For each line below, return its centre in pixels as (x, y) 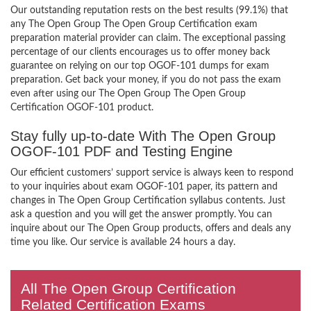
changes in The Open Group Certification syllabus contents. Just (148, 201)
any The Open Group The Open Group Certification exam (134, 24)
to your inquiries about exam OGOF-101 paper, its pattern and (144, 187)
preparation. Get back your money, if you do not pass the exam (146, 80)
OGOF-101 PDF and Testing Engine (121, 151)
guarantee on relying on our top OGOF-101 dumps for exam (140, 66)
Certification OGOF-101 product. (82, 108)
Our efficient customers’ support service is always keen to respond (152, 173)
